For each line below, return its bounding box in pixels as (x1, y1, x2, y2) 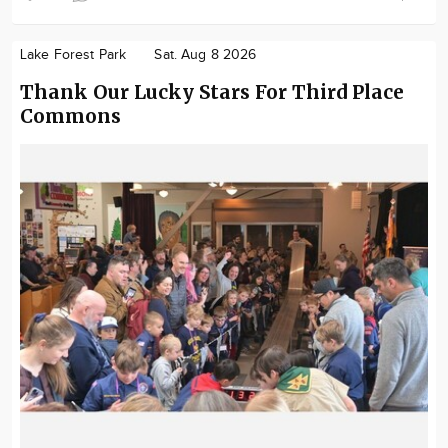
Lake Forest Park (20, 47, 127, 63)
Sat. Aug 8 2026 (154, 47, 257, 63)
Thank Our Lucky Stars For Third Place (20, 80, 404, 104)
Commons (20, 104, 121, 128)
